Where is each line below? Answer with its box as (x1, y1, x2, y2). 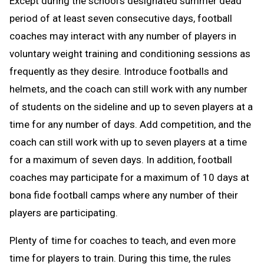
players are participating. (9, 206, 118, 219)
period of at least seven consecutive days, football (9, 12, 232, 24)
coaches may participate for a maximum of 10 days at (9, 171, 249, 183)
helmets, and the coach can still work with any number (9, 82, 247, 95)
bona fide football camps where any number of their (9, 189, 238, 201)
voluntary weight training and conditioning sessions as (9, 47, 250, 60)
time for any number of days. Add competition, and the (9, 118, 251, 130)
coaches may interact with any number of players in (9, 29, 236, 42)
